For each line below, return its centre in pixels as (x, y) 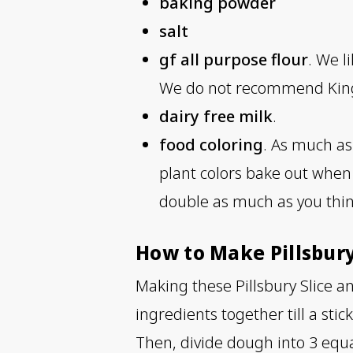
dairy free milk (216, 117)
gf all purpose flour (234, 60)
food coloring (211, 145)
